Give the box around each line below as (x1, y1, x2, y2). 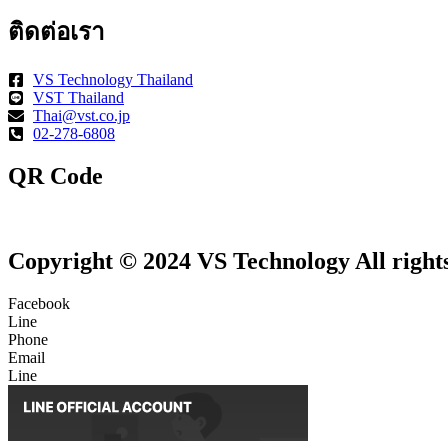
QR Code (8, 162, 103, 189)
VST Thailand (33, 89, 124, 106)
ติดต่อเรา (8, 19, 104, 46)
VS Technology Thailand (33, 71, 193, 88)
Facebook (8, 294, 70, 312)
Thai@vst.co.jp (33, 107, 130, 124)
